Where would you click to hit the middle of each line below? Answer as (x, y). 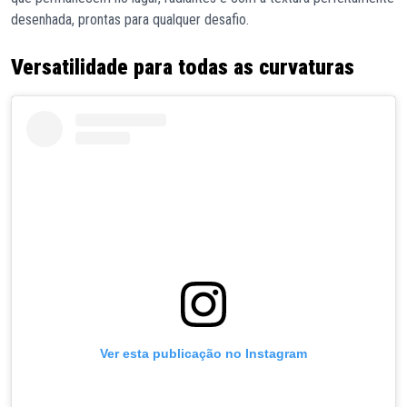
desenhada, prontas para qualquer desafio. (130, 19)
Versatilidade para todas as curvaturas (183, 67)
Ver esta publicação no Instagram (203, 353)
